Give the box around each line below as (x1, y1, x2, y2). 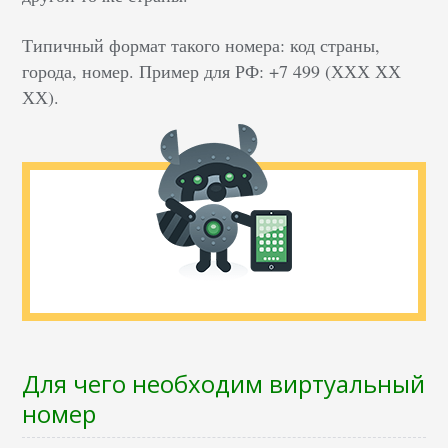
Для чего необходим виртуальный (22, 367, 426, 401)
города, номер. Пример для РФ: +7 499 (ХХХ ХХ (22, 59, 402, 84)
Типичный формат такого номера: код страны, (22, 33, 381, 58)
